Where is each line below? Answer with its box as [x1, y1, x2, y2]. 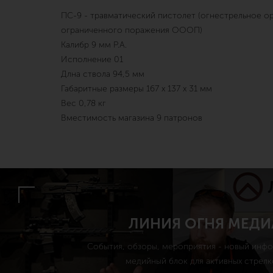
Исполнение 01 [61, 54, 123, 65]
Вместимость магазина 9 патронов [61, 113, 202, 123]
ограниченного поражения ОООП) [61, 25, 202, 35]
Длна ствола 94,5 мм [61, 69, 144, 79]
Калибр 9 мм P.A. [61, 40, 127, 50]
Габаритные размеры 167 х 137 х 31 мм [61, 83, 212, 94]
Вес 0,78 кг [61, 98, 106, 108]
